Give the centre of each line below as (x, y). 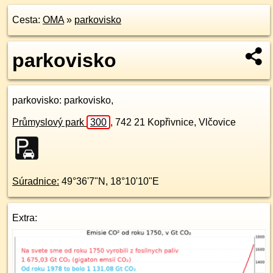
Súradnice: (36, 181)
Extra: (25, 218)
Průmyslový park (49, 122)
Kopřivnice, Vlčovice (192, 122)
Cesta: (27, 20)
